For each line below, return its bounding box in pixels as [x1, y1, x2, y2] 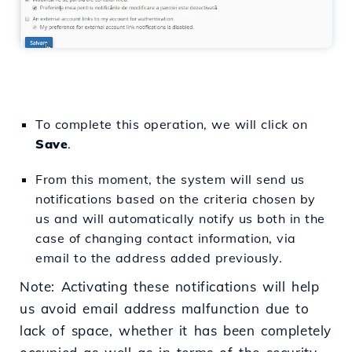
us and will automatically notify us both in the [35, 211, 325, 227]
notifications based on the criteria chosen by [35, 191, 316, 207]
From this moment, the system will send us [35, 171, 305, 188]
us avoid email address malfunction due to [20, 300, 310, 317]
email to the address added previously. [35, 250, 282, 266]
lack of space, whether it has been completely [20, 322, 332, 339]
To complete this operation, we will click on [35, 116, 307, 133]
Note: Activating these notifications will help [20, 278, 320, 295]
